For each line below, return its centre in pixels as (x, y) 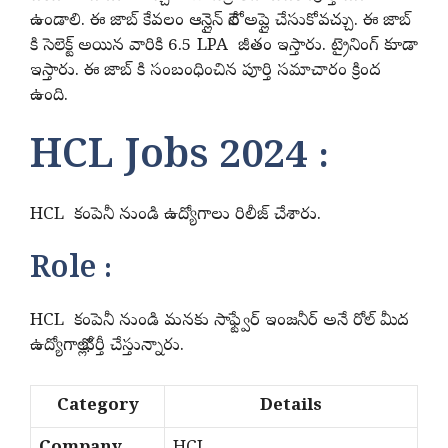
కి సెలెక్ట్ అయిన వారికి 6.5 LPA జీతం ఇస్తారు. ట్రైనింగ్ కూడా (224, 47)
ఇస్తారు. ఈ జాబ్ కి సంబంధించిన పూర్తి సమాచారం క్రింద (205, 72)
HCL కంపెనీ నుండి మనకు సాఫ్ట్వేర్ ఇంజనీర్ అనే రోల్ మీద (219, 322)
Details (291, 406)
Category (97, 406)
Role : (71, 271)
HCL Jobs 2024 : (179, 158)
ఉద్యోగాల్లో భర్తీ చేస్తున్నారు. (107, 347)
